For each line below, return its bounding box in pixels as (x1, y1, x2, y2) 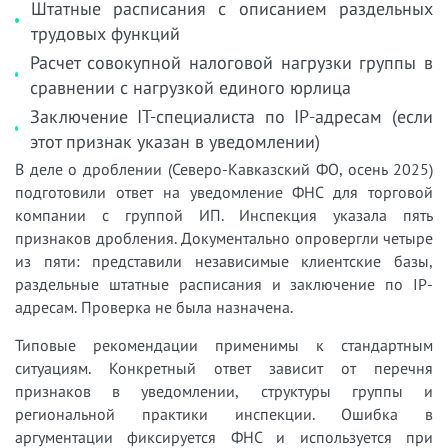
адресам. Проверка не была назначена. (15, 296, 293, 317)
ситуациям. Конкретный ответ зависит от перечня (15, 357, 433, 378)
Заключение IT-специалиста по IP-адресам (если (29, 104, 433, 128)
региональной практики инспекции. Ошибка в (15, 403, 433, 424)
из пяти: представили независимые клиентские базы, (15, 250, 433, 271)
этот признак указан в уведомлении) (29, 129, 320, 153)
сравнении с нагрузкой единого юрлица (29, 75, 351, 99)
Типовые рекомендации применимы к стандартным (15, 334, 433, 355)
